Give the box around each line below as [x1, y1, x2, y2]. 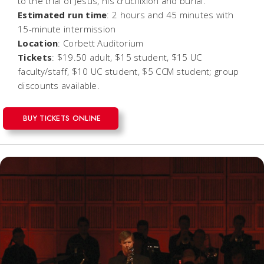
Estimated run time [18, 8, 107, 21]
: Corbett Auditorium [58, 37, 151, 49]
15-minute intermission [18, 22, 124, 35]
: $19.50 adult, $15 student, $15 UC [52, 51, 202, 63]
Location [18, 37, 58, 49]
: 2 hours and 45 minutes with [107, 8, 234, 21]
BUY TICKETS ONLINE [23, 112, 101, 124]
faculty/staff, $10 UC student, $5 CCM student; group [18, 65, 239, 77]
